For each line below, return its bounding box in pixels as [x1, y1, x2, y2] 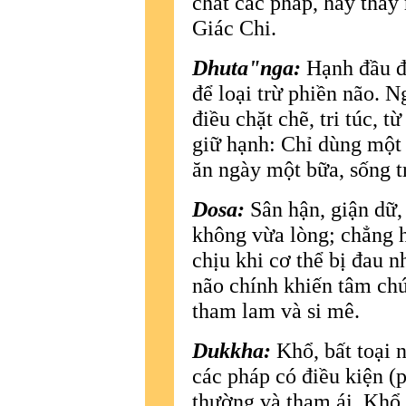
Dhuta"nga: [192, 54, 301, 80]
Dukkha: [192, 337, 271, 362]
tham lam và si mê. [192, 297, 360, 323]
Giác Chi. [192, 14, 276, 40]
